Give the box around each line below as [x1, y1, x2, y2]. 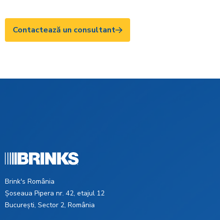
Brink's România [5, 177, 55, 187]
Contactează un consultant [13, 25, 115, 36]
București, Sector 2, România [5, 200, 95, 210]
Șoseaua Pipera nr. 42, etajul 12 [5, 189, 105, 198]
